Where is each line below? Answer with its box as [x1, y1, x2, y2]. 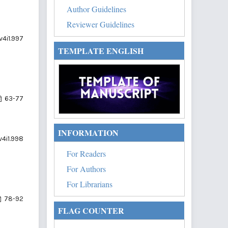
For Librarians [67, 178, 112, 189]
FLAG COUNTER [58, 204, 124, 216]
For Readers [67, 148, 106, 159]
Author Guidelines [67, 3, 126, 14]
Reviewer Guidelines [67, 18, 134, 30]
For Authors [67, 163, 106, 174]
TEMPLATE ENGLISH [58, 44, 144, 56]
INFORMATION [58, 126, 119, 138]
